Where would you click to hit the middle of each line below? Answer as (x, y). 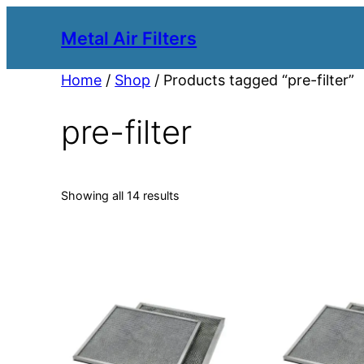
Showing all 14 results (121, 195)
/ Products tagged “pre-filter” (253, 80)
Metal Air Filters (129, 38)
